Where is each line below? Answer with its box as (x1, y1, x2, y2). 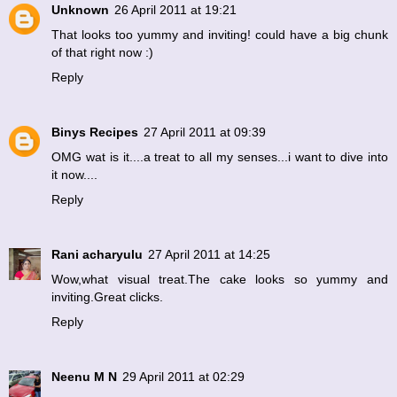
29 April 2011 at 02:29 (122, 370, 245, 385)
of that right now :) (51, 45, 153, 60)
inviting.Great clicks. (51, 290, 163, 305)
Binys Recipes (51, 125, 138, 140)
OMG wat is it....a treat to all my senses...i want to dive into (51, 150, 388, 165)
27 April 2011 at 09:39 (144, 125, 266, 140)
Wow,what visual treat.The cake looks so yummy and (51, 272, 388, 287)
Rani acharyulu (51, 247, 143, 262)
